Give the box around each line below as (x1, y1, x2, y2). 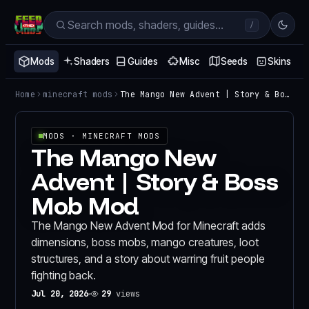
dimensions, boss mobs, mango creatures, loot (31, 235, 259, 249)
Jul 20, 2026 (31, 288, 89, 299)
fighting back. (31, 268, 97, 282)
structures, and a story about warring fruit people (31, 252, 265, 266)
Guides (128, 56, 158, 67)
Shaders (73, 56, 110, 67)
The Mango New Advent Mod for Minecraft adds (31, 219, 266, 232)
